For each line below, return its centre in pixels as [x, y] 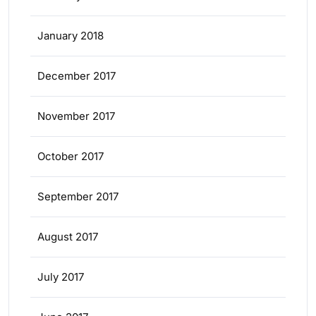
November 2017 [76, 116]
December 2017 [77, 76]
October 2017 [71, 156]
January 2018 [71, 36]
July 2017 [61, 277]
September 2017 [78, 196]
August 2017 [68, 237]
